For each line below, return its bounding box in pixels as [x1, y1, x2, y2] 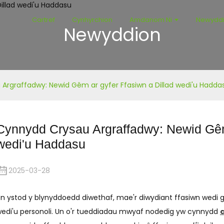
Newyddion [63, 22, 161, 47]
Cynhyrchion [72, 15, 113, 24]
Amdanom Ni [129, 15, 172, 24]
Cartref [32, 15, 55, 24]
